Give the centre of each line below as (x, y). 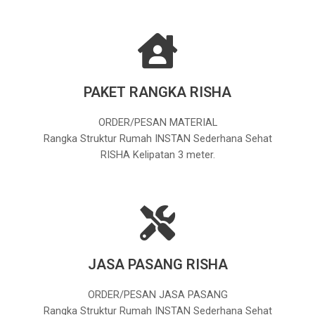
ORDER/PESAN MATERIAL (157, 122)
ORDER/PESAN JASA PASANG (157, 294)
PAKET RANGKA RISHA (157, 92)
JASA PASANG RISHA (157, 264)
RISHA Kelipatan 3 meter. (157, 154)
